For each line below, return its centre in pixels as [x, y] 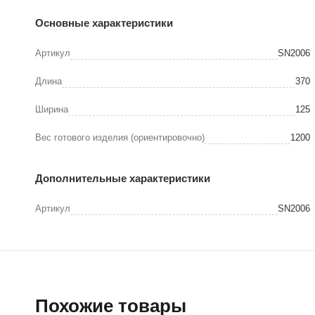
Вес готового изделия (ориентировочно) [120, 137]
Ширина [52, 109]
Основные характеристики [104, 22]
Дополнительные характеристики [123, 178]
